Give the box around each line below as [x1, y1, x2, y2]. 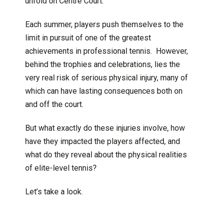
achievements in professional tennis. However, [25, 46, 188, 56]
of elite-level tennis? [25, 163, 97, 173]
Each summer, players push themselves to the [25, 19, 184, 29]
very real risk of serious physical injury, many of [25, 73, 188, 82]
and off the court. [25, 99, 83, 109]
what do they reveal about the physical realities [25, 149, 187, 159]
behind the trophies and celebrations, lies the [25, 59, 180, 69]
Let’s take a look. [25, 186, 83, 196]
